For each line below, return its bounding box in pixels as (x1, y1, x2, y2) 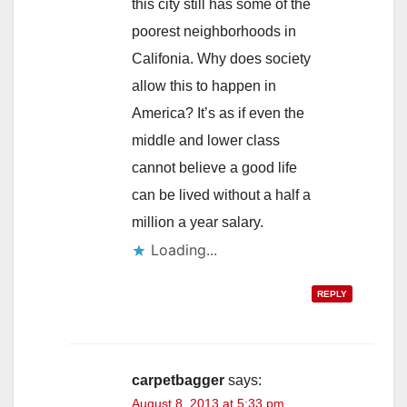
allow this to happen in (132, 77, 276, 94)
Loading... (151, 240, 217, 259)
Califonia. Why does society (132, 50, 311, 66)
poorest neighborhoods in (132, 23, 296, 39)
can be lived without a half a (132, 186, 311, 203)
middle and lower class (132, 132, 280, 148)
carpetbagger (132, 372, 224, 388)
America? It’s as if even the (132, 104, 304, 121)
